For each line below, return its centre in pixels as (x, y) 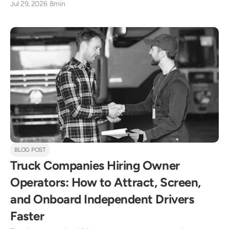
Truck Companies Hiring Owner (95, 165)
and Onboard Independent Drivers (102, 199)
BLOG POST (30, 150)
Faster (27, 216)
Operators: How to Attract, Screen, (106, 182)
